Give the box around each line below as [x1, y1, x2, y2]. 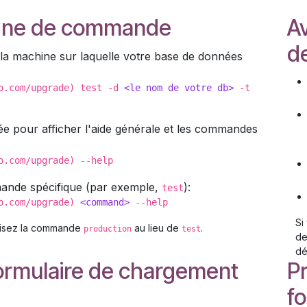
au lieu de [132, 222, 182, 234]
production [84, 224, 132, 234]
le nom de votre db [130, 82, 228, 93]
